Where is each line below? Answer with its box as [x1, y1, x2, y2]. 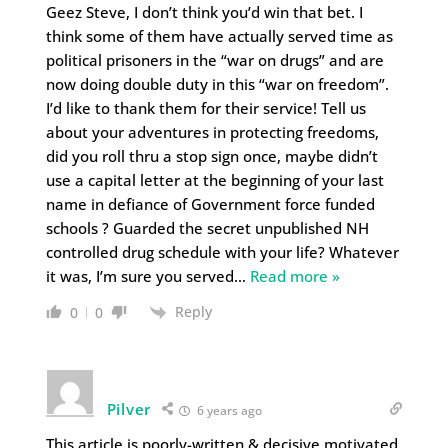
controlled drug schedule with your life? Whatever [45, 241, 399, 262]
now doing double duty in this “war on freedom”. [45, 73, 389, 94]
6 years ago [194, 401, 262, 419]
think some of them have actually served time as [45, 25, 393, 46]
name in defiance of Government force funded [45, 193, 375, 214]
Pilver [106, 398, 151, 419]
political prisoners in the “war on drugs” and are [45, 49, 384, 70]
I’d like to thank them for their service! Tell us [45, 97, 366, 118]
